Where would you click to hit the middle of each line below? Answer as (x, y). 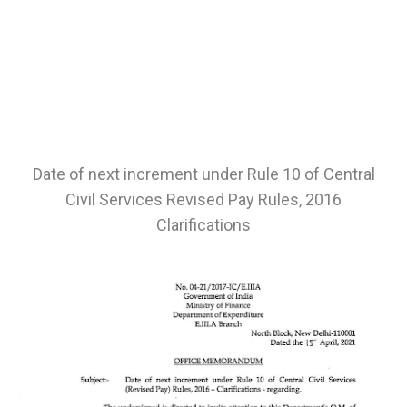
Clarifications (203, 224)
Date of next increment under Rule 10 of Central (203, 174)
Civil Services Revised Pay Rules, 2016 (203, 199)
